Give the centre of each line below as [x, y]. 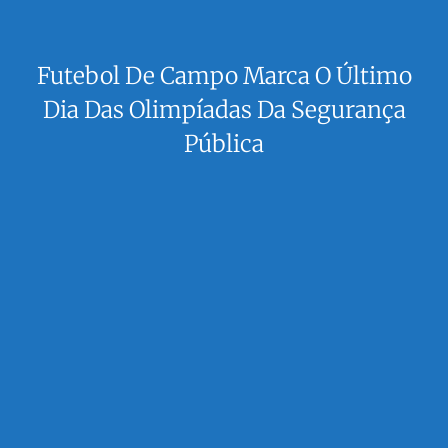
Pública [224, 144]
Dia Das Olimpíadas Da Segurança [224, 110]
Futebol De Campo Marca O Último [224, 76]
